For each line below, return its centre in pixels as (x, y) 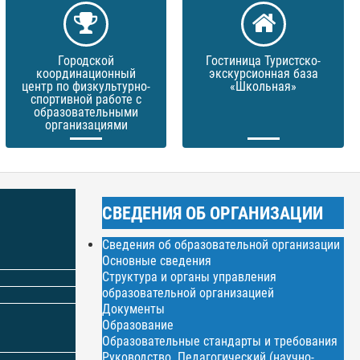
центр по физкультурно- (86, 86)
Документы (134, 309)
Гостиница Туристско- (264, 61)
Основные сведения (157, 261)
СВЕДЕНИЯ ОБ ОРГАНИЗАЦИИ (213, 213)
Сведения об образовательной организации (221, 245)
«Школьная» (264, 86)
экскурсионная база (263, 74)
